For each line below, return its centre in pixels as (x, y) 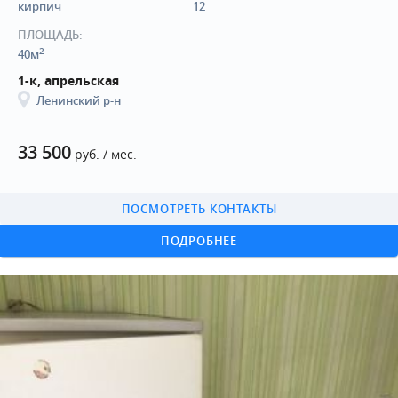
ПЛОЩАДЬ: (50, 34)
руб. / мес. (104, 154)
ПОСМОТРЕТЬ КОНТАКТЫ (199, 208)
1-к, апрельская (68, 80)
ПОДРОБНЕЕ (199, 240)
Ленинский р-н (79, 100)
